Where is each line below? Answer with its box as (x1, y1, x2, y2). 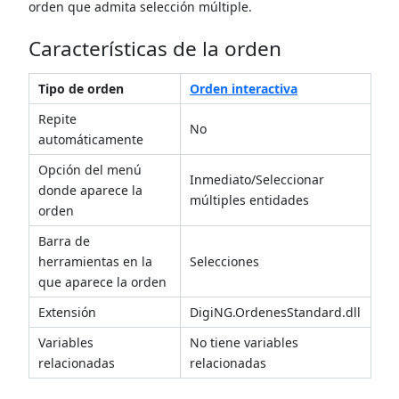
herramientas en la (38, 253, 152, 271)
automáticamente (38, 131, 143, 149)
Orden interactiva (190, 80, 297, 98)
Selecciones (190, 253, 259, 271)
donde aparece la (38, 182, 142, 199)
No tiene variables (190, 334, 298, 352)
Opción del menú (38, 161, 142, 179)
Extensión (38, 304, 96, 322)
